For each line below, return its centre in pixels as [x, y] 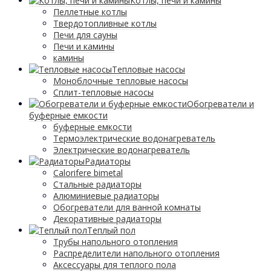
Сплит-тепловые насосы [103, 93]
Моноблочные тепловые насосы [121, 81]
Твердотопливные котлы [105, 24]
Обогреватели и [220, 104]
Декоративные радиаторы [107, 219]
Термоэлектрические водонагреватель [134, 139]
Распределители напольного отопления [136, 253]
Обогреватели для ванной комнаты [127, 207]
